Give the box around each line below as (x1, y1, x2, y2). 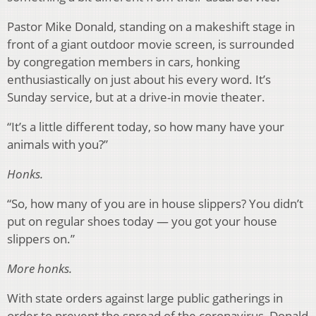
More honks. (7, 260, 72, 276)
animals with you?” (7, 135, 108, 152)
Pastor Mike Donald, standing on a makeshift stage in (7, 18, 295, 35)
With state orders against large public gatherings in (7, 289, 283, 306)
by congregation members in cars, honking (7, 53, 240, 70)
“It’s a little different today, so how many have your (7, 118, 284, 135)
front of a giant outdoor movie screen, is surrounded (7, 35, 294, 52)
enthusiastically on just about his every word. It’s (7, 71, 271, 87)
